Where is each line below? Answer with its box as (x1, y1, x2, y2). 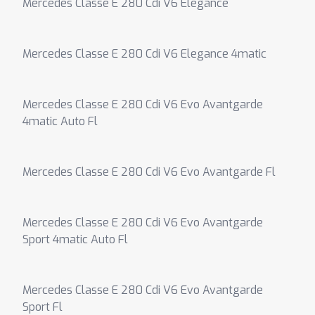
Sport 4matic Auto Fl (22, 232, 128, 247)
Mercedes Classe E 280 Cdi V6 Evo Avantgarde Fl (22, 165, 276, 179)
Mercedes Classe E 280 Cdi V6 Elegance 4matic (22, 46, 266, 61)
